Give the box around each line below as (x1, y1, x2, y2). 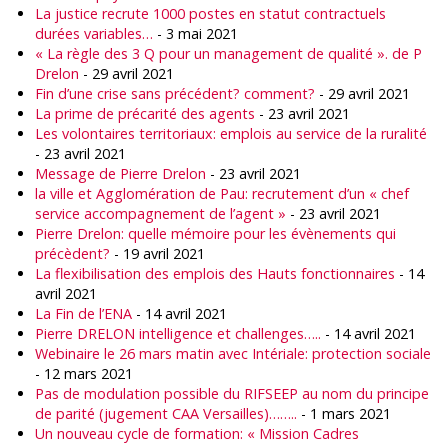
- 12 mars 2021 (35, 364, 133, 383)
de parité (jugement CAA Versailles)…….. (35, 404, 297, 423)
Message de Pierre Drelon (35, 164, 206, 183)
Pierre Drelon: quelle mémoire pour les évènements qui (35, 224, 396, 243)
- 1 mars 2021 (297, 404, 391, 423)
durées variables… (35, 24, 153, 43)
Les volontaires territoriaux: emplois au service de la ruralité (35, 124, 427, 143)
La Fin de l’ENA (35, 304, 132, 323)
